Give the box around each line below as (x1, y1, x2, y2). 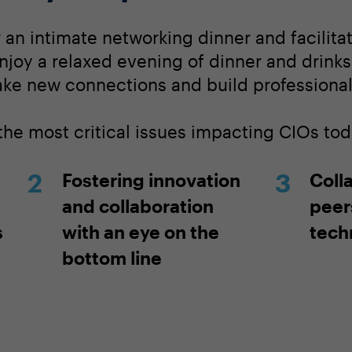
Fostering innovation (61, 169, 240, 190)
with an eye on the (61, 221, 219, 242)
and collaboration (61, 195, 214, 216)
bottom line (61, 247, 162, 268)
